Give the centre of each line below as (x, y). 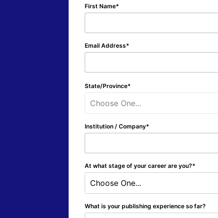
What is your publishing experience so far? (145, 206)
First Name (100, 6)
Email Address (105, 45)
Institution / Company (115, 126)
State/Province (106, 86)
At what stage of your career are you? (138, 166)
